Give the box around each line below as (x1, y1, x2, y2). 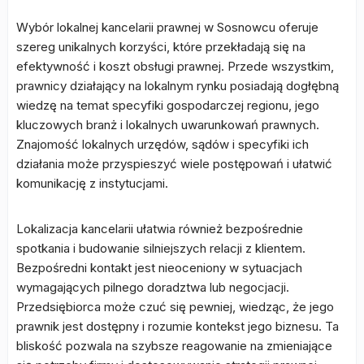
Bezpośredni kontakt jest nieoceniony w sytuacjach (16, 260, 302, 275)
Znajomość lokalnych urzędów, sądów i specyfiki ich (16, 136, 309, 152)
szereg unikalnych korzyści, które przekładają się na (16, 39, 305, 54)
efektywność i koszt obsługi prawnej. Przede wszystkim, (16, 58, 334, 74)
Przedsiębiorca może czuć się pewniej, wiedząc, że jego (16, 299, 334, 314)
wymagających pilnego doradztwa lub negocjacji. (16, 279, 289, 295)
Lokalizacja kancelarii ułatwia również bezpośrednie (16, 221, 303, 236)
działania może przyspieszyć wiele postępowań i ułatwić (16, 156, 332, 171)
